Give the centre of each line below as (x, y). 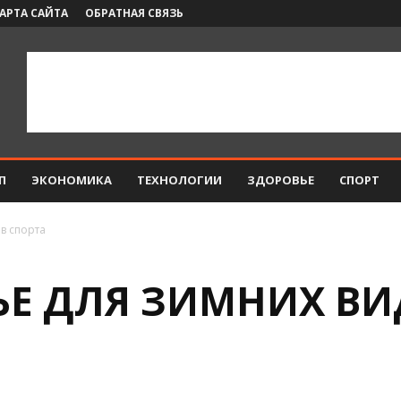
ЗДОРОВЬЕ (281, 180)
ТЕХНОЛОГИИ (179, 180)
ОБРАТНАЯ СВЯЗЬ (134, 13)
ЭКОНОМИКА (72, 180)
